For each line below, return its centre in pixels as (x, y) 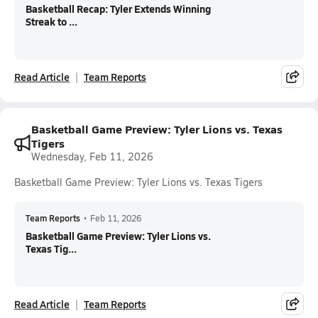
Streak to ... (51, 21)
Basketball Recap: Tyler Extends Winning (118, 9)
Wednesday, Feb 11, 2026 (92, 157)
